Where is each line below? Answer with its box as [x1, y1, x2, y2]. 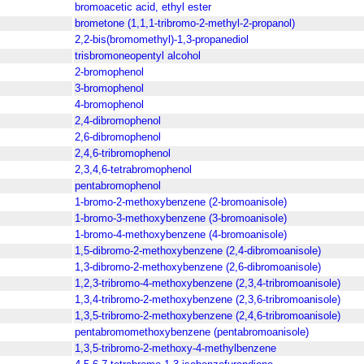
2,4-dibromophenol [75, 115, 161, 128]
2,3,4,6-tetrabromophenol [75, 163, 192, 176]
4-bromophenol [75, 98, 144, 111]
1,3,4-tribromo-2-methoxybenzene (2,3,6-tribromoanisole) [75, 293, 340, 306]
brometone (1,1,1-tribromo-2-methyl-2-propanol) [75, 17, 295, 30]
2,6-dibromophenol [75, 131, 161, 144]
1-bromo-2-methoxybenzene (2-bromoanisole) [75, 196, 287, 209]
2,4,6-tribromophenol [75, 147, 171, 160]
